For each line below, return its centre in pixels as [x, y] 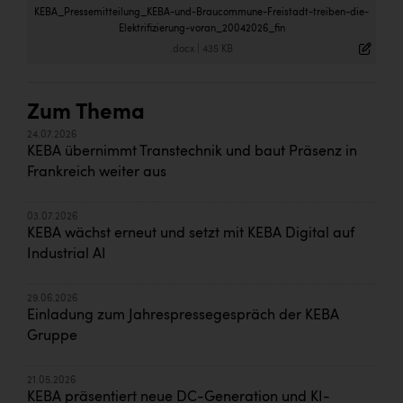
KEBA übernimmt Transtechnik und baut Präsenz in [192, 152]
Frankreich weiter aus [97, 172]
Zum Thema [86, 113]
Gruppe [52, 336]
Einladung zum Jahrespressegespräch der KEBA [183, 315]
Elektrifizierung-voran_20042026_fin [201, 29]
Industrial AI [67, 254]
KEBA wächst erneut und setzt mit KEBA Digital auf [191, 233]
